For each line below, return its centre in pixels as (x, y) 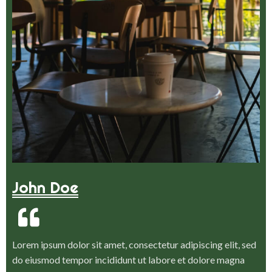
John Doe (45, 187)
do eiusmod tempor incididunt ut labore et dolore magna (128, 260)
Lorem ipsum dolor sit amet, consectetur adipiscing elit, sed (134, 244)
